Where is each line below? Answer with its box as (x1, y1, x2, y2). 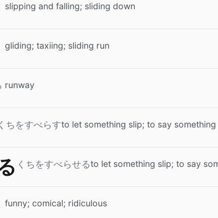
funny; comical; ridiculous (5, 198, 107, 208)
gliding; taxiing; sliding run (5, 40, 109, 51)
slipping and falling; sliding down (5, 1, 135, 11)
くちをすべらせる (17, 159, 91, 169)
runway (5, 80, 35, 90)
